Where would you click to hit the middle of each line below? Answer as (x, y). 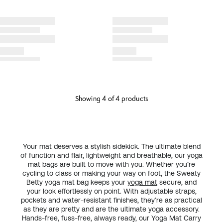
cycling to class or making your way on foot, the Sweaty (111, 173)
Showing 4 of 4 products (111, 99)
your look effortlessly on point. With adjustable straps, (111, 191)
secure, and (177, 182)
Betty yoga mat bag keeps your (77, 182)
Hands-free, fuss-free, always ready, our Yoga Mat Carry (111, 218)
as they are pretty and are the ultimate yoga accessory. (111, 209)
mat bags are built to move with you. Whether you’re (111, 164)
